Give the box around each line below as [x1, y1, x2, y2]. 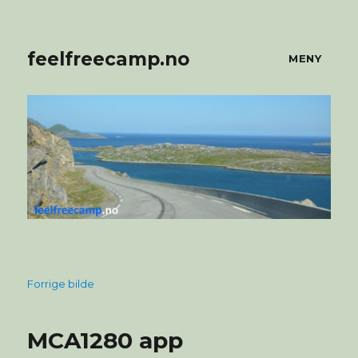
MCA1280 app [27, 326, 184, 354]
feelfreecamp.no [27, 47, 190, 70]
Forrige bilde [27, 276, 95, 290]
